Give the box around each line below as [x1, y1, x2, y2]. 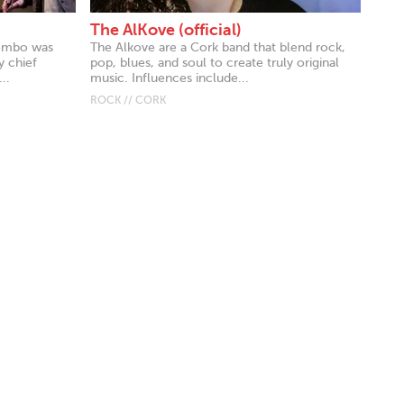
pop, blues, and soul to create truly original [90, 55, 339, 69]
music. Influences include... [90, 70, 249, 85]
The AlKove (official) [90, 20, 242, 39]
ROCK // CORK [90, 93, 166, 106]
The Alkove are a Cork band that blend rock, [90, 40, 345, 54]
